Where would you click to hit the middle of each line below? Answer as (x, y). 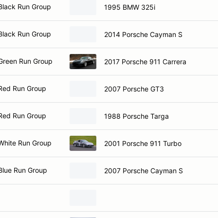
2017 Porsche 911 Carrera (145, 61)
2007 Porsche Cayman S (144, 170)
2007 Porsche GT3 (134, 89)
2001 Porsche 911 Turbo (143, 143)
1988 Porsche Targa (136, 116)
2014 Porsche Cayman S (143, 34)
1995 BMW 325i (130, 7)
